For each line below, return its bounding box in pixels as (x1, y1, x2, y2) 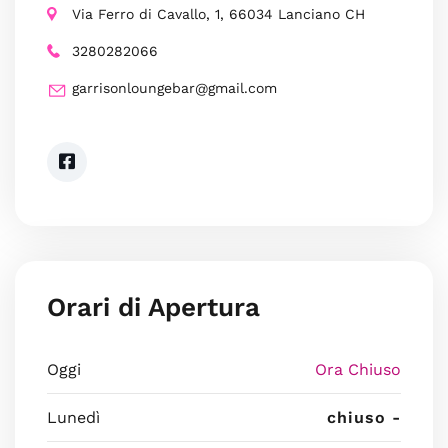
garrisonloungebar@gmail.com (72, 80, 277, 96)
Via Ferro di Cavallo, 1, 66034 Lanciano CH (72, 6, 365, 22)
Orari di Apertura (47, 292, 260, 322)
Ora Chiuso (315, 360, 401, 379)
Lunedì (47, 408, 100, 427)
